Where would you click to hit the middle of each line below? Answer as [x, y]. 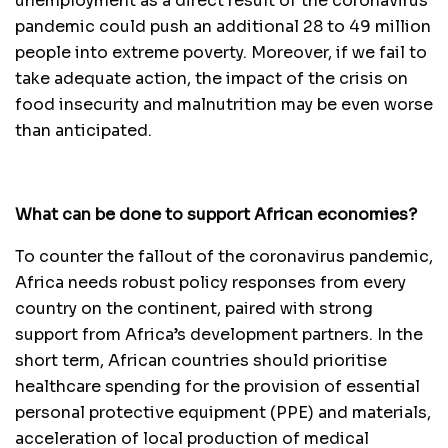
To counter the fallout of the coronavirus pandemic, [224, 256]
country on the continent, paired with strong [194, 308]
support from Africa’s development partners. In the [219, 334]
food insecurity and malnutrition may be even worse [224, 104]
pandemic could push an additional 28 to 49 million [223, 26]
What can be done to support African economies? [216, 214]
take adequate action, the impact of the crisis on [211, 78]
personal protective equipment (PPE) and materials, [223, 412]
